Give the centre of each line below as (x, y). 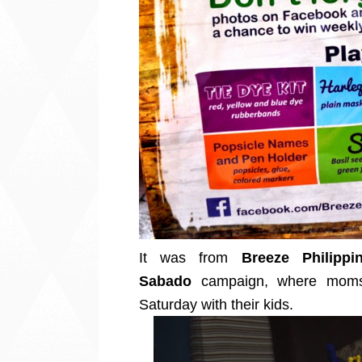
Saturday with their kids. (218, 304)
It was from (190, 257)
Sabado (165, 281)
